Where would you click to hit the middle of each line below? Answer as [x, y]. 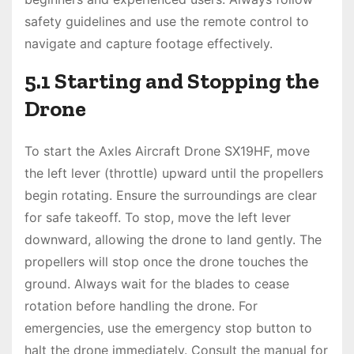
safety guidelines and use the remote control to [167, 22]
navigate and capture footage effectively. [149, 44]
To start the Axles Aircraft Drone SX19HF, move [167, 151]
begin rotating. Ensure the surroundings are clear [171, 196]
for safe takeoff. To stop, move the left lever [158, 218]
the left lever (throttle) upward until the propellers [174, 173]
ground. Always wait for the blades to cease [157, 284]
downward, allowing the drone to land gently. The [173, 240]
